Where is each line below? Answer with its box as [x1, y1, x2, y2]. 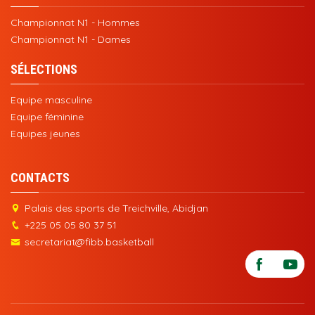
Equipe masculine [11, 94, 92, 107]
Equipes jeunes [11, 127, 80, 141]
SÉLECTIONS [11, 62, 77, 77]
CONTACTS [11, 170, 70, 186]
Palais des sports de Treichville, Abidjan [25, 202, 208, 215]
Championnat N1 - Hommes [11, 16, 140, 30]
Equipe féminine [11, 110, 84, 124]
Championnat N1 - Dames [11, 33, 131, 46]
